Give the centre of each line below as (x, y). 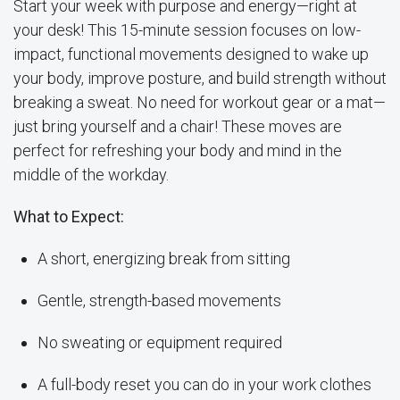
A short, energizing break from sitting (164, 258)
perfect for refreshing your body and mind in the (178, 150)
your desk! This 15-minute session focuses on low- (187, 29)
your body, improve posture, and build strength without (200, 78)
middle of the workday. (91, 174)
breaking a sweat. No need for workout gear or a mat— (200, 102)
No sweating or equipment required (160, 342)
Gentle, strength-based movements (159, 300)
